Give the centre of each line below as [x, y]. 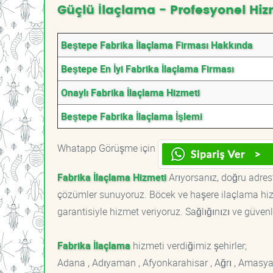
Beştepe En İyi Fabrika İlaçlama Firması [147, 69]
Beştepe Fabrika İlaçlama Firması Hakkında [157, 45]
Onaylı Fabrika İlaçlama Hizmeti [130, 93]
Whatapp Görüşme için [108, 148]
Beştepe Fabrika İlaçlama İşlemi [132, 116]
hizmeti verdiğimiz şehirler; [189, 246]
